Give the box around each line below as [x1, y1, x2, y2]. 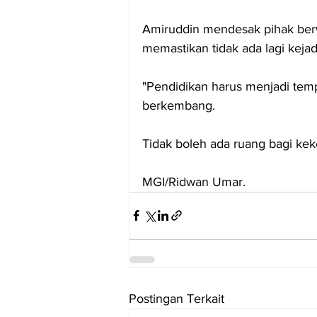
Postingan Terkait [129, 291, 224, 306]
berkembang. [142, 98, 219, 113]
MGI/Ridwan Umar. [142, 174, 246, 189]
